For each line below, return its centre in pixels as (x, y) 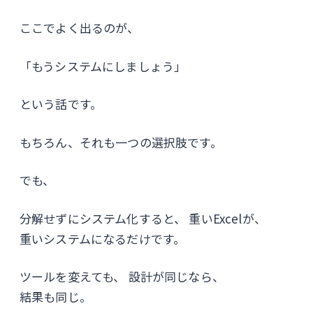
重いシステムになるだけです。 (103, 238)
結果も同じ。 (56, 297)
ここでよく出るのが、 (80, 28)
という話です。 (61, 104)
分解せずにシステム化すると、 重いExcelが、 (143, 218)
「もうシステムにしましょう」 (103, 66)
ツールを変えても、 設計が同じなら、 (122, 276)
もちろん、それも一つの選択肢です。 (121, 142)
